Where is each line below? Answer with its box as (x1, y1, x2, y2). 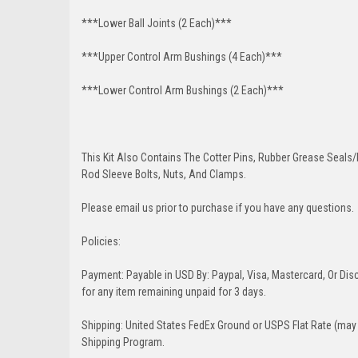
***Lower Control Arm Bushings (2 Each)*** (82, 83, 284, 97)
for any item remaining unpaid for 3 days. (82, 284, 266, 298)
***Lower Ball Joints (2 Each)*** (82, 16, 232, 30)
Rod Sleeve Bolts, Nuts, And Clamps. (82, 167, 246, 181)
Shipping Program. (82, 335, 165, 348)
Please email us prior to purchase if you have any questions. (82, 201, 354, 214)
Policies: (82, 234, 121, 248)
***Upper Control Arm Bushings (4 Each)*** (82, 50, 282, 63)
